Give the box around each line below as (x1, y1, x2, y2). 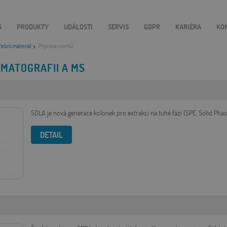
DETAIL (40, 129, 63, 140)
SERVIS (108, 22, 129, 31)
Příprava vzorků (37, 42, 73, 50)
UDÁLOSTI (64, 22, 93, 31)
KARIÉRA (175, 22, 201, 31)
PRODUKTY (17, 22, 49, 31)
